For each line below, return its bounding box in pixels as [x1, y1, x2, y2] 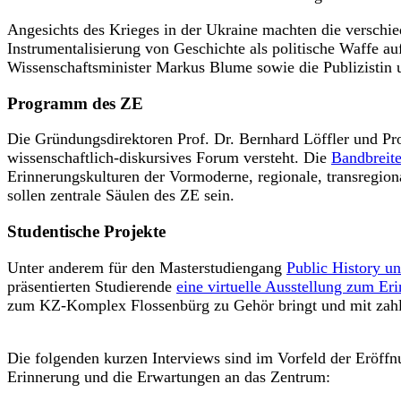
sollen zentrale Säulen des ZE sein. [7, 186, 243, 205]
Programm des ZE [7, 93, 143, 113]
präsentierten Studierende [7, 277, 176, 295]
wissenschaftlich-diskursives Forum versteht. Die [7, 149, 331, 167]
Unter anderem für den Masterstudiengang [7, 258, 286, 277]
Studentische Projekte [7, 222, 166, 242]
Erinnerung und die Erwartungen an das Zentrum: [7, 367, 330, 386]
